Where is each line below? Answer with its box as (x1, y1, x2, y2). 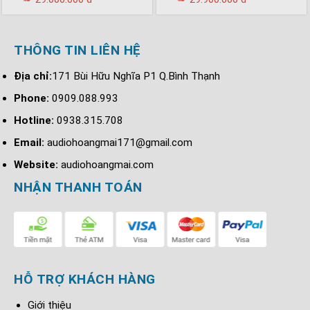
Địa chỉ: (14, 69, 52, 82)
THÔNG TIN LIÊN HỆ (14, 42, 141, 58)
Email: (14, 136, 47, 149)
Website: (14, 158, 61, 171)
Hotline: (14, 113, 54, 127)
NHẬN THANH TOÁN (14, 179, 143, 195)
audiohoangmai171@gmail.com (47, 136, 192, 149)
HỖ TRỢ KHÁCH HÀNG (14, 271, 156, 287)
